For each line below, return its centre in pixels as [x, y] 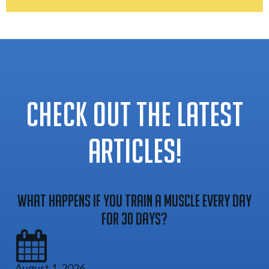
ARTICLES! [134, 154]
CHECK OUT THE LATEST [134, 117]
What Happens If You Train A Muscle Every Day [134, 202]
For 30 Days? [134, 220]
